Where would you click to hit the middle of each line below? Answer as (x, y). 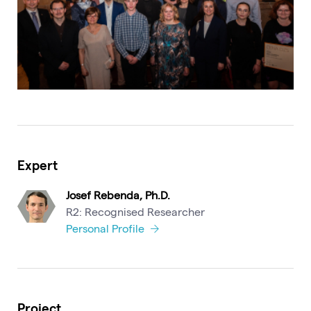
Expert (37, 165)
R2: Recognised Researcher (135, 211)
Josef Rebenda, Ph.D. (118, 194)
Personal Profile (107, 228)
